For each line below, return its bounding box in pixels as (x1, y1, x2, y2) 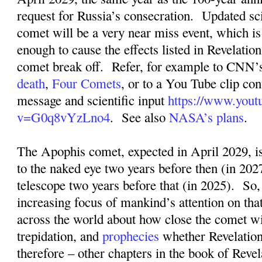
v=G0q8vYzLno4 (17, 108, 111, 126)
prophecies (102, 227, 160, 245)
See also (122, 108, 170, 126)
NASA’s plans (169, 108, 244, 126)
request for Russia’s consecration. (17, 6, 194, 25)
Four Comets (52, 74, 122, 92)
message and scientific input (17, 91, 168, 109)
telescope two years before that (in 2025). (17, 176, 235, 194)
